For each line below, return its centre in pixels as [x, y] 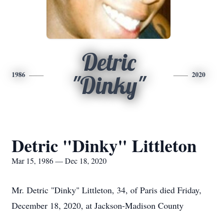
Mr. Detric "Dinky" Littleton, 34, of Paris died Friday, [107, 190]
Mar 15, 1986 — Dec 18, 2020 [59, 161]
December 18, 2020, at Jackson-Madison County [98, 205]
